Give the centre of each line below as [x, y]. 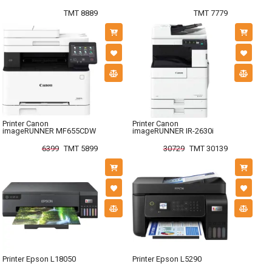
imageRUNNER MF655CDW [49, 131]
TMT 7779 [210, 13]
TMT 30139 [208, 148]
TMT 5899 [80, 148]
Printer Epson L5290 [167, 259]
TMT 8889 [80, 13]
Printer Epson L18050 [39, 259]
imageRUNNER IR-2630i [173, 131]
